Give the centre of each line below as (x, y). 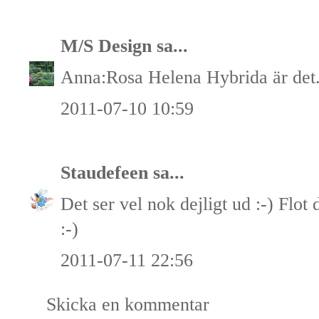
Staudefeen (104, 172)
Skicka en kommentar (128, 304)
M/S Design (106, 46)
